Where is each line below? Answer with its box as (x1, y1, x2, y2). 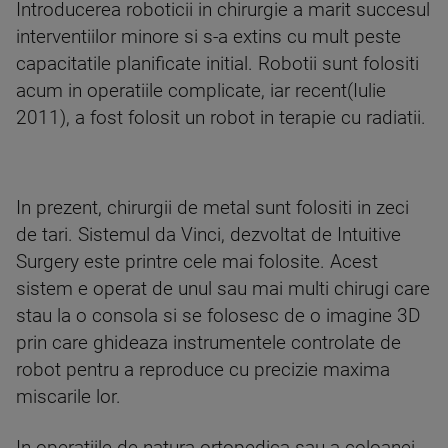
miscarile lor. (16, 386, 121, 409)
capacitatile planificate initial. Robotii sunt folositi (16, 53, 419, 76)
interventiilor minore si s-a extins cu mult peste (16, 26, 401, 49)
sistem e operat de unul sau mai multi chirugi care (16, 278, 430, 301)
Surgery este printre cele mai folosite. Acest (16, 251, 378, 274)
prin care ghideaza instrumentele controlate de (16, 332, 401, 355)
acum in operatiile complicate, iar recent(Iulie (16, 80, 386, 103)
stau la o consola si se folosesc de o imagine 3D (16, 305, 420, 328)
